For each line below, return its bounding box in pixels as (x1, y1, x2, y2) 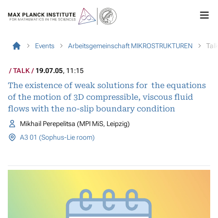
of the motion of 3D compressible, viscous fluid (8, 92, 193, 102)
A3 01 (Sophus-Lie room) (19, 133, 95, 141)
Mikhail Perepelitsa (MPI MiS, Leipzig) (19, 120, 130, 127)
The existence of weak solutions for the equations (8, 81, 206, 90)
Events (35, 42, 54, 50)
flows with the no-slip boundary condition (8, 104, 175, 113)
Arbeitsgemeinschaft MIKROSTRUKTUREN (68, 42, 193, 50)
